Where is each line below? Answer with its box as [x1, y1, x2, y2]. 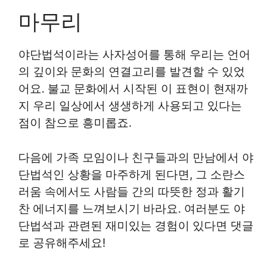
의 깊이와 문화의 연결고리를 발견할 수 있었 [18, 65, 245, 79]
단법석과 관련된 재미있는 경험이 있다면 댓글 [18, 218, 253, 233]
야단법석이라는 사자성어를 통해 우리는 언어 [18, 48, 250, 62]
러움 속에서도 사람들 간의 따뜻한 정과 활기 [18, 184, 245, 199]
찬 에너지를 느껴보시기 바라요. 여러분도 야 [18, 201, 245, 216]
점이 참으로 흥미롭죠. [18, 116, 132, 130]
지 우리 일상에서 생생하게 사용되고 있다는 [18, 99, 242, 113]
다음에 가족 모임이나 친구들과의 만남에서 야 [18, 150, 253, 165]
